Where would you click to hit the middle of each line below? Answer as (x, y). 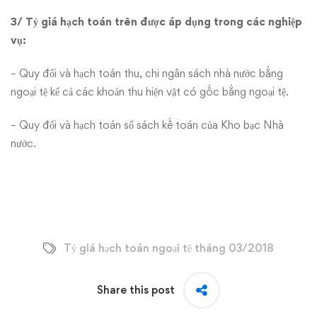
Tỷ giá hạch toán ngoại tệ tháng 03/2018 (169, 248)
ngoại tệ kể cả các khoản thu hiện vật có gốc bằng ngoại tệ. (150, 92)
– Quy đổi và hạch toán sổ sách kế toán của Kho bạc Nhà (147, 125)
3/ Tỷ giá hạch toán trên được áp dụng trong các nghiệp (156, 22)
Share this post (136, 290)
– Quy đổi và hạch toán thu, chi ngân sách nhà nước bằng (147, 73)
